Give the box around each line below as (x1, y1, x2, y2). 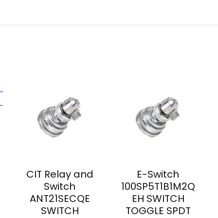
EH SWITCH (131, 192, 184, 206)
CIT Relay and (26, 167, 93, 182)
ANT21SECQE (29, 192, 90, 206)
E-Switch (137, 167, 180, 182)
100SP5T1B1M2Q (121, 180, 195, 194)
